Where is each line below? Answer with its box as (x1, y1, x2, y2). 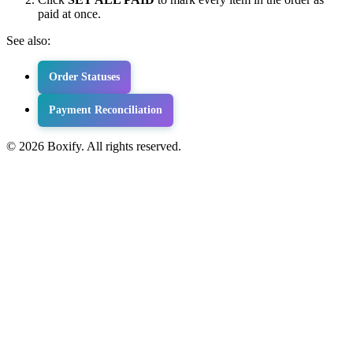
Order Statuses (49, 71, 120, 84)
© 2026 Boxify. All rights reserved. (6, 139, 181, 153)
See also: (6, 34, 50, 48)
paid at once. (38, 7, 101, 21)
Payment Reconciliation (49, 103, 162, 116)
